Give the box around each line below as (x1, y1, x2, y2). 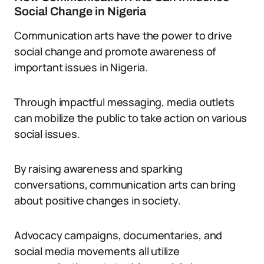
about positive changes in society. (14, 193, 181, 207)
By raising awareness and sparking (14, 161, 183, 176)
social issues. (14, 127, 80, 141)
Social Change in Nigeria (14, 5, 146, 18)
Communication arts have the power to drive (14, 28, 232, 42)
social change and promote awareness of (14, 44, 217, 58)
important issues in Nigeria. (14, 60, 148, 74)
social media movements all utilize (14, 244, 180, 258)
